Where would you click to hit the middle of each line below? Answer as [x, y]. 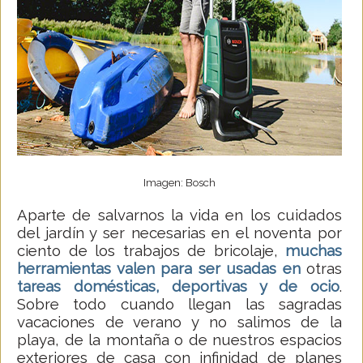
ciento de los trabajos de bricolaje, [151, 251]
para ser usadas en [231, 269]
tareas [39, 286]
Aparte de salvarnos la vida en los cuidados [179, 215]
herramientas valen [86, 269]
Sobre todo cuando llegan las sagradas [179, 304]
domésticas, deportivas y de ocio [207, 286]
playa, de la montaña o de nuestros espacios [179, 340]
